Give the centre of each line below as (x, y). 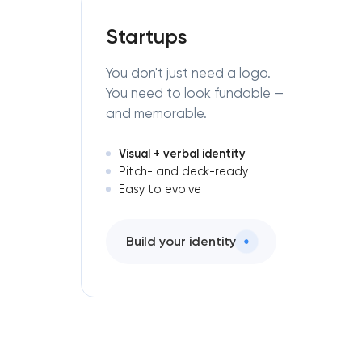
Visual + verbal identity (182, 153)
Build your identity (181, 241)
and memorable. (156, 113)
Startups (147, 36)
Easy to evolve (160, 189)
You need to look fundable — (195, 93)
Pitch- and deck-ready (183, 171)
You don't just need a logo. (188, 73)
